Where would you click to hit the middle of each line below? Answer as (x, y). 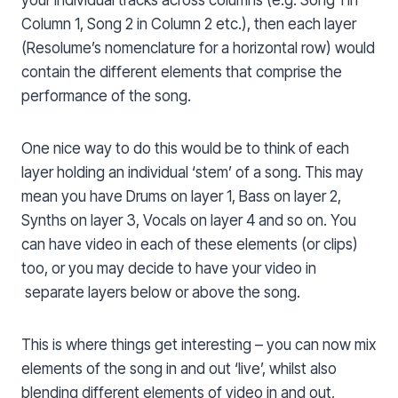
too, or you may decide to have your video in (169, 269)
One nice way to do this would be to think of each (185, 149)
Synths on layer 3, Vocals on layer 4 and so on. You (189, 221)
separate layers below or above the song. (161, 293)
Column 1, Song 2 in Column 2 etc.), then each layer (189, 24)
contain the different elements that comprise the (182, 72)
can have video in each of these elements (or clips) (190, 245)
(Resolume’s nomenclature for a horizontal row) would (198, 48)
